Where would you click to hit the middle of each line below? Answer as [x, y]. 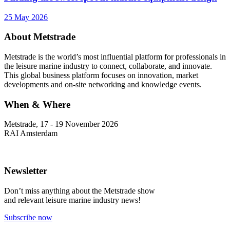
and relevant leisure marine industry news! [72, 200]
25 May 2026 [26, 17]
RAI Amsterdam [31, 133]
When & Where [37, 104]
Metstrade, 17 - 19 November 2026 [61, 124]
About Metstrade [40, 37]
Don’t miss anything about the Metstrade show [80, 190]
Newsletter [26, 171]
